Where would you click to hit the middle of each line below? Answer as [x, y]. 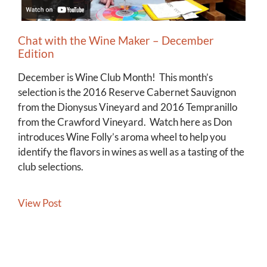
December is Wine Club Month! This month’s [115, 77]
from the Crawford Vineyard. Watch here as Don [125, 122]
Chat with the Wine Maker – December [116, 40]
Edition [36, 53]
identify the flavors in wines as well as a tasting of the [131, 151]
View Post [40, 203]
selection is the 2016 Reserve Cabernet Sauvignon [127, 92]
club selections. [51, 166]
